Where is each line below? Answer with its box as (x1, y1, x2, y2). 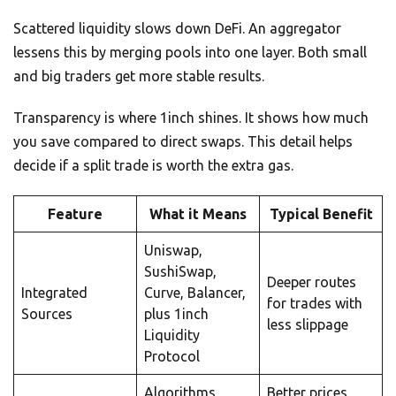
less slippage (267, 316, 348, 332)
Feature (48, 205, 103, 222)
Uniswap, (144, 241, 202, 258)
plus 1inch (144, 305, 209, 322)
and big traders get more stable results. (13, 67, 264, 84)
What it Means (149, 205, 247, 222)
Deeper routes (267, 273, 356, 290)
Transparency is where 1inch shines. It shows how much (13, 109, 369, 126)
